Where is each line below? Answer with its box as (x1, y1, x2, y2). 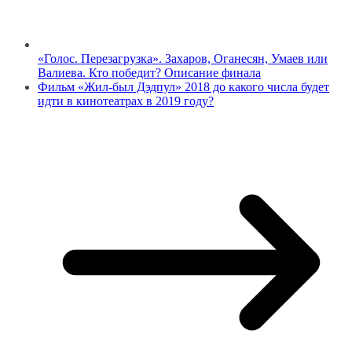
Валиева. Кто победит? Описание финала (38, 65, 261, 79)
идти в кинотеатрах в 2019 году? (38, 93, 214, 108)
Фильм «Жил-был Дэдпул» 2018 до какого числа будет (38, 79, 329, 93)
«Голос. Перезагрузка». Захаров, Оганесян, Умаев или (38, 51, 328, 65)
